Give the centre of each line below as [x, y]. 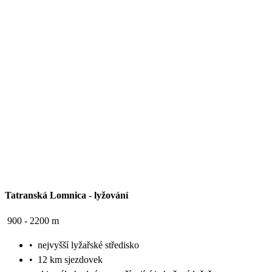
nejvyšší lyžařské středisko [88, 245]
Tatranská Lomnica [46, 195]
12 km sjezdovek [70, 259]
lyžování [111, 195]
